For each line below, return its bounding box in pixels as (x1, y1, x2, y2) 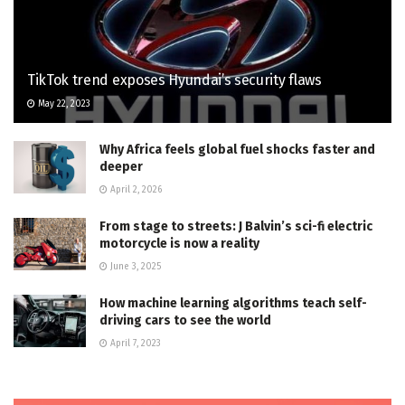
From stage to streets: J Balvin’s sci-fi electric (99, 219, 372, 235)
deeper (99, 159, 143, 175)
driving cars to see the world (99, 313, 271, 329)
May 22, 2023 (35, 99, 90, 110)
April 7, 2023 (108, 338, 161, 350)
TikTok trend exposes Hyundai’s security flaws (27, 71, 322, 89)
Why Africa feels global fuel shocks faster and (99, 142, 375, 158)
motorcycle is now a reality (99, 236, 259, 252)
